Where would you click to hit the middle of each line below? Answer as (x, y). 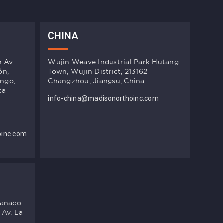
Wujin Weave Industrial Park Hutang (113, 62)
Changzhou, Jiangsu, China (96, 81)
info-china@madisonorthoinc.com (103, 98)
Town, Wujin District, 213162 (98, 71)
